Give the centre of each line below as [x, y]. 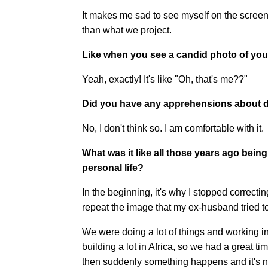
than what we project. [127, 30]
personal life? [113, 168]
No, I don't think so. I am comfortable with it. [173, 128]
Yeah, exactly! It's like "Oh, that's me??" [165, 79]
